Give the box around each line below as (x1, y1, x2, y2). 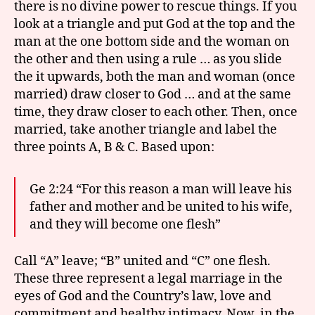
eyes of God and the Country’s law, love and (14, 288, 271, 304)
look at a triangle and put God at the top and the (14, 15, 295, 32)
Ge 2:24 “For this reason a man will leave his (30, 181, 292, 198)
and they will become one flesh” (30, 216, 221, 233)
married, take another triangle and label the (14, 121, 277, 138)
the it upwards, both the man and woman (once (14, 68, 295, 85)
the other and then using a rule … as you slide (14, 51, 282, 67)
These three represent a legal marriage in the (14, 271, 283, 287)
